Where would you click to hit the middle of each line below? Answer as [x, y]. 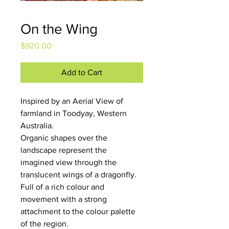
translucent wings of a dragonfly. [79, 175]
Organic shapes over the [65, 138]
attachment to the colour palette [79, 211]
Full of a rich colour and [63, 187]
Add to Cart [82, 72]
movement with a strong [65, 199]
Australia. [37, 125]
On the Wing [59, 29]
